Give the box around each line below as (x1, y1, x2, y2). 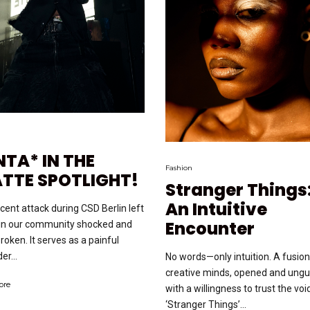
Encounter (165, 217, 255, 240)
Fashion (165, 163, 192, 172)
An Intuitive (165, 197, 267, 221)
